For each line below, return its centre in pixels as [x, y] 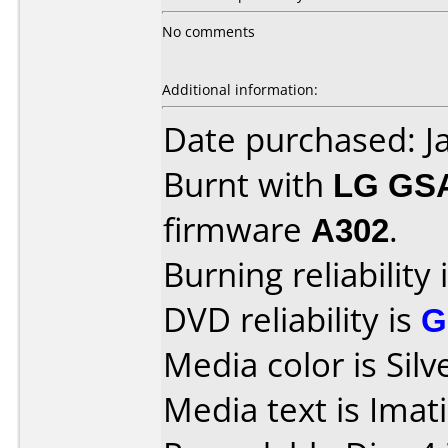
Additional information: [240, 89]
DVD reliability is [292, 319]
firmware [237, 229]
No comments [208, 31]
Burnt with [248, 184]
